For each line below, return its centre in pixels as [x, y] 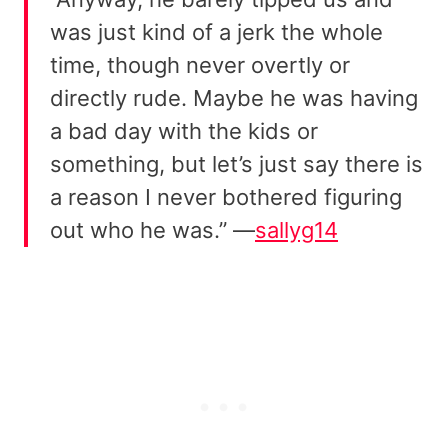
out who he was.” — [152, 230]
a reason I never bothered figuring [226, 197]
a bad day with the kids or [184, 131]
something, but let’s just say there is [236, 164]
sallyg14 [296, 230]
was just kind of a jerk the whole [216, 32]
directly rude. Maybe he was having [234, 98]
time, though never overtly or [200, 65]
